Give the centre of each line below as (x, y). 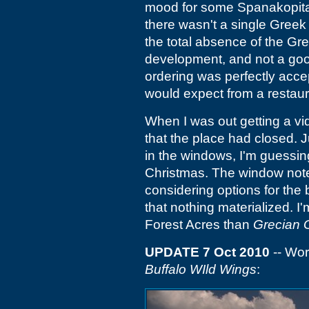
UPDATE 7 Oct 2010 (207, 252)
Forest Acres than (199, 225)
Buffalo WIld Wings (201, 269)
